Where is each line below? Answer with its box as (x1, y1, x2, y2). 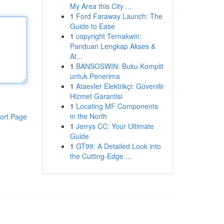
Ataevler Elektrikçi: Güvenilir (75, 81, 164, 91)
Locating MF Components (75, 101, 158, 111)
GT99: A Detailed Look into (75, 141, 161, 151)
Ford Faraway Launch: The (75, 11, 162, 21)
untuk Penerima (69, 71, 120, 81)
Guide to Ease (69, 21, 115, 31)
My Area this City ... (69, 1, 131, 11)
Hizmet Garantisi (69, 91, 122, 101)
